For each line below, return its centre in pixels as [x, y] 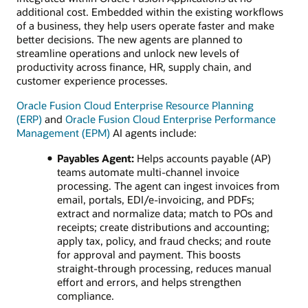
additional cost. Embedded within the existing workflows [150, 12]
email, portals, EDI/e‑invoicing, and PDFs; [155, 199]
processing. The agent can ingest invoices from [168, 185]
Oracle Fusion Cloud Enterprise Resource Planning [135, 106]
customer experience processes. [92, 81]
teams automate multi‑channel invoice [148, 172]
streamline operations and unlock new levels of [128, 53]
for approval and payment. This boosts [148, 254]
